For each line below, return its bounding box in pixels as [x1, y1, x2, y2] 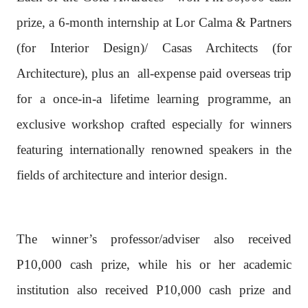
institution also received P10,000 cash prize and [16, 282, 291, 297]
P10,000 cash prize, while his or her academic [16, 256, 291, 272]
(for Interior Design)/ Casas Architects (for [16, 40, 291, 55]
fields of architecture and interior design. [16, 167, 228, 182]
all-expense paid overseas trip [137, 65, 292, 80]
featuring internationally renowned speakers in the [16, 142, 291, 157]
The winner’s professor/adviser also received [16, 231, 291, 246]
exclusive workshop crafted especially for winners [16, 116, 291, 131]
